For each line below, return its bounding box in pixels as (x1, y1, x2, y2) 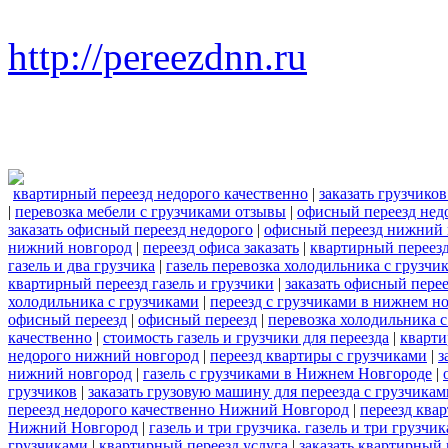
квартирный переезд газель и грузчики (8, 275, 274, 293)
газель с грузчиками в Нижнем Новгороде (143, 365, 432, 383)
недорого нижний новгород (8, 347, 199, 365)
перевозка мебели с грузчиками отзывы (15, 203, 286, 221)
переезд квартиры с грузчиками (210, 347, 427, 365)
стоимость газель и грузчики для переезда (103, 329, 389, 347)
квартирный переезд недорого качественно (13, 185, 308, 203)
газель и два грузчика (8, 257, 155, 275)
